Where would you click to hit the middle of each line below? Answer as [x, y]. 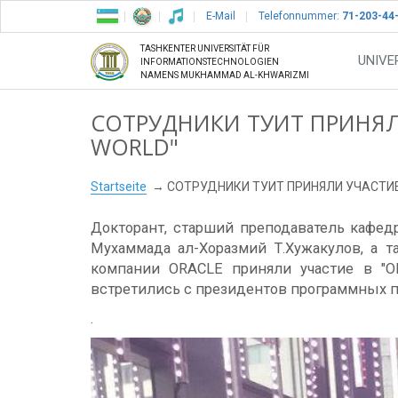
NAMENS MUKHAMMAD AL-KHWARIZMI [225, 76]
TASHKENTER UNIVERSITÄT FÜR [205, 49]
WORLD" [135, 147]
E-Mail [221, 16]
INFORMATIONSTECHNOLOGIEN [210, 62]
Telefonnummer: [299, 16]
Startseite [119, 187]
